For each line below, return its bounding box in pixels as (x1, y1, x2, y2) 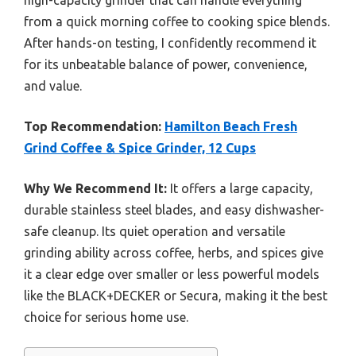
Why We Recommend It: (24, 181, 167, 195)
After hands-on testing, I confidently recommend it (24, 36, 316, 50)
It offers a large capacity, (167, 181, 313, 195)
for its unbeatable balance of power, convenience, (24, 57, 308, 72)
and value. (24, 79, 82, 93)
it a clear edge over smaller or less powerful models (24, 267, 319, 281)
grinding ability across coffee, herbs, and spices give (24, 246, 323, 260)
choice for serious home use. (24, 310, 188, 324)
